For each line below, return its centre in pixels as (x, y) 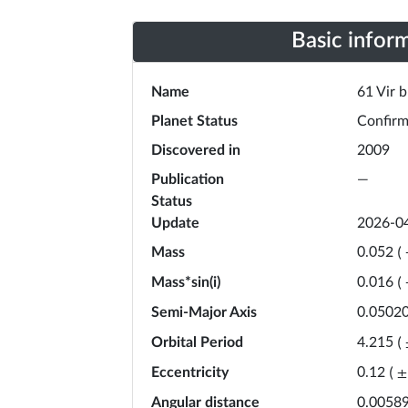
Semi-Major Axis (204, 312)
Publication (188, 179)
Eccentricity (190, 372)
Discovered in (196, 150)
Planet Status (194, 121)
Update (175, 223)
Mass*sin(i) (186, 282)
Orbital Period (197, 342)
